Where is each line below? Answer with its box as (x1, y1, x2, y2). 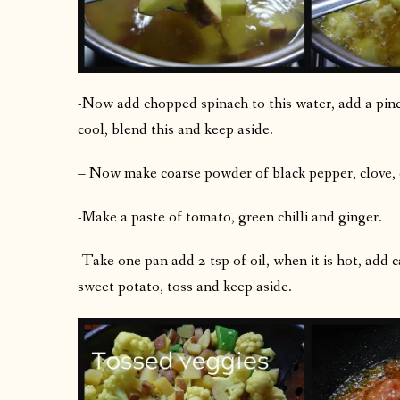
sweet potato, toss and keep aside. (78, 276, 292, 297)
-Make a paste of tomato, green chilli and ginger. (78, 206, 382, 228)
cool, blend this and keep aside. (78, 119, 273, 140)
